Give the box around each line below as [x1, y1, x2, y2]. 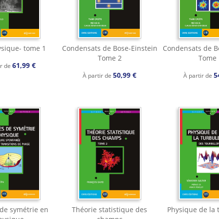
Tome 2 [97, 53, 122, 63]
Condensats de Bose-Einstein [62, 43, 157, 53]
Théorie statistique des [72, 204, 147, 214]
